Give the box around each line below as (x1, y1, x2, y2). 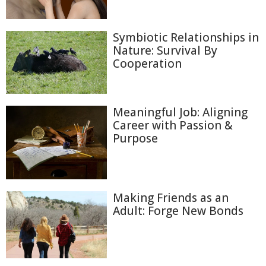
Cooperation (113, 55, 182, 71)
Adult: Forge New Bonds (113, 202, 243, 218)
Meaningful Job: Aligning (113, 104, 248, 120)
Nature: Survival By (113, 42, 217, 58)
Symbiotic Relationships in (113, 29, 259, 45)
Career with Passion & (113, 117, 233, 133)
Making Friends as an (113, 189, 229, 205)
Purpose (113, 130, 158, 146)
